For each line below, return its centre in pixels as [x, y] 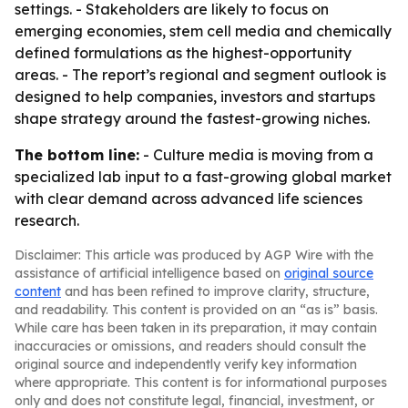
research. [47, 220]
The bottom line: [77, 155]
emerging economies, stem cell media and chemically [203, 31]
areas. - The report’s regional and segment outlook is [200, 75]
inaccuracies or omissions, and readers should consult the [190, 346]
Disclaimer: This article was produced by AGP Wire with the [194, 255]
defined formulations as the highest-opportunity [183, 53]
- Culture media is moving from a [256, 155]
